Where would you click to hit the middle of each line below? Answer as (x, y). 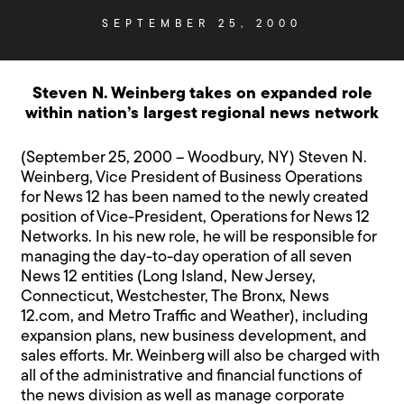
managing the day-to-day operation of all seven (187, 258)
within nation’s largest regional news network (202, 115)
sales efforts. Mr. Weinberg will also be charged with (201, 357)
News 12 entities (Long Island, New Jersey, (169, 278)
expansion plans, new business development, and (194, 337)
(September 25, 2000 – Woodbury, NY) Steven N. (194, 159)
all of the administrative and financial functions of (192, 377)
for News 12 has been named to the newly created (195, 198)
